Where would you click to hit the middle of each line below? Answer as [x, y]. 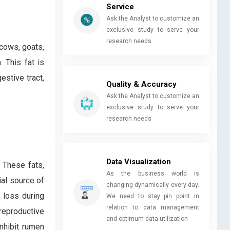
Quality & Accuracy [141, 84]
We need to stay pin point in [153, 196]
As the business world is [153, 173]
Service [120, 6]
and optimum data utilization [147, 218]
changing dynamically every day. [153, 185]
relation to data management [153, 207]
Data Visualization [139, 161]
